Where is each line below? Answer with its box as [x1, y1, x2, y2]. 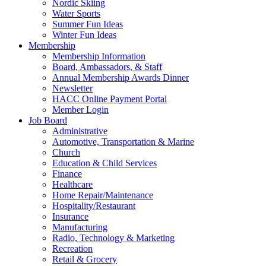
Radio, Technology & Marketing [52, 232, 175, 243]
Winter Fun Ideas [52, 29, 116, 40]
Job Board [28, 115, 67, 125]
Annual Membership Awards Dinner [52, 72, 189, 83]
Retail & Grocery [52, 254, 117, 264]
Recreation [52, 243, 93, 254]
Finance [52, 168, 82, 179]
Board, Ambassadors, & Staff [52, 61, 162, 72]
